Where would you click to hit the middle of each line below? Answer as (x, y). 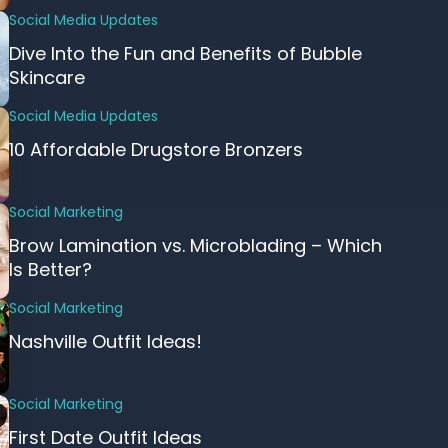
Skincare (46, 77)
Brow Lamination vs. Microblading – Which (195, 245)
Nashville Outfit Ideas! (105, 341)
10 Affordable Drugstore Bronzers (155, 149)
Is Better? (50, 269)
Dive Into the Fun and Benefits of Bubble (185, 53)
